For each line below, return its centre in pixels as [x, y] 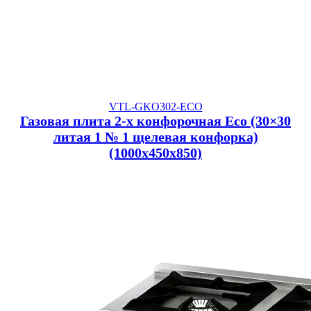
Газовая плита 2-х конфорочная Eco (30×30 [155, 121]
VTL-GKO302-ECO [155, 107]
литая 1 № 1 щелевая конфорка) [155, 137]
